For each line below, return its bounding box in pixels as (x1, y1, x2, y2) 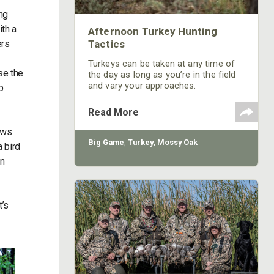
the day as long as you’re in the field (87, 69, 236, 80)
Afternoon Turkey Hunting (87, 25, 217, 37)
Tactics (87, 38, 125, 50)
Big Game (87, 138, 124, 147)
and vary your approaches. (87, 80, 196, 91)
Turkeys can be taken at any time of (87, 58, 235, 69)
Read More (87, 106, 139, 118)
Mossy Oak (157, 138, 198, 147)
